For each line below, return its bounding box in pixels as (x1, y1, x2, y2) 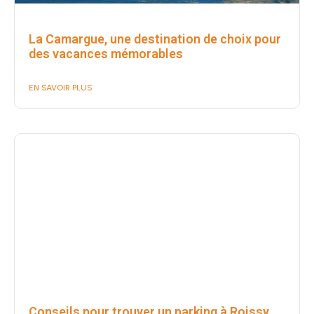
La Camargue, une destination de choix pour (29, 31, 281, 46)
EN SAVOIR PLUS (29, 82, 93, 93)
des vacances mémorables (29, 46, 183, 61)
